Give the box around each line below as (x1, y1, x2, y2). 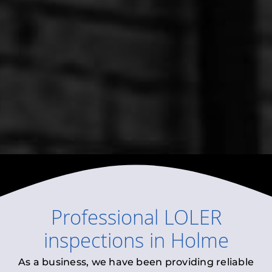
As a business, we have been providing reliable (18, 256, 254, 268)
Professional (50, 203, 164, 238)
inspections (43, 226, 144, 261)
